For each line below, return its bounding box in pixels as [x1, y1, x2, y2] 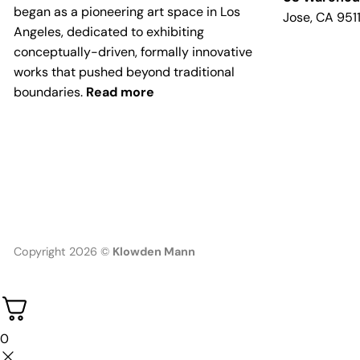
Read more [86, 84, 154, 101]
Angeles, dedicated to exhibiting [14, 23, 204, 41]
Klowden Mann [112, 244, 195, 260]
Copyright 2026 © [14, 244, 112, 260]
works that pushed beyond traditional [14, 63, 235, 81]
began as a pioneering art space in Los [14, 3, 240, 21]
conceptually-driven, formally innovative [14, 43, 252, 61]
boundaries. [14, 84, 86, 101]
